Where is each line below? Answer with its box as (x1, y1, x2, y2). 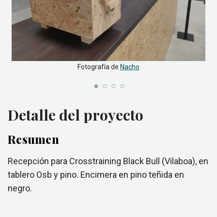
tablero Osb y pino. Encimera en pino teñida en (8, 170, 184, 180)
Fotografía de (77, 63, 119, 71)
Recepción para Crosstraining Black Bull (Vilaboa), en (8, 156, 208, 166)
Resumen (8, 131, 59, 147)
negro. (8, 183, 32, 193)
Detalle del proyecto (8, 105, 143, 124)
